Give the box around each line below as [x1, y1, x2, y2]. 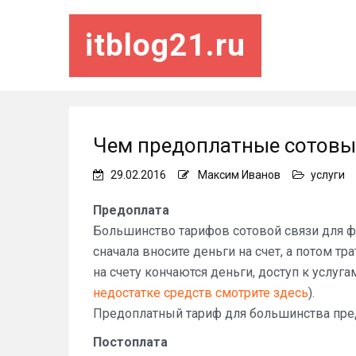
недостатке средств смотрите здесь [93, 285, 308, 300]
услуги [311, 168, 345, 181]
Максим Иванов [198, 168, 281, 181]
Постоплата [93, 335, 168, 350]
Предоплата [93, 203, 169, 218]
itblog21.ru [85, 26, 246, 64]
